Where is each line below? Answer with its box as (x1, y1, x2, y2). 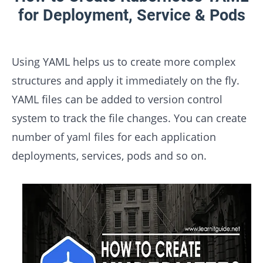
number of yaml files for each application (12, 130, 216, 144)
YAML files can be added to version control (12, 92, 222, 107)
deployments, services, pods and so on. (12, 149, 207, 163)
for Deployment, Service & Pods (18, 6, 245, 25)
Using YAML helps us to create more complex (12, 55, 235, 69)
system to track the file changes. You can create (12, 111, 247, 126)
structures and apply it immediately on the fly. (12, 73, 240, 88)
